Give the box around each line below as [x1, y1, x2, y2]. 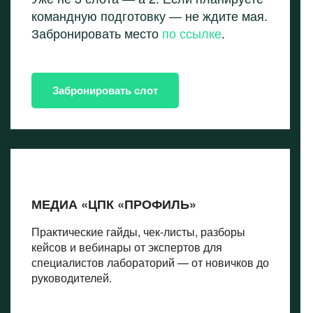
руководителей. [31, 270, 115, 286]
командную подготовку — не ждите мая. [31, 6, 268, 24]
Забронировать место [31, 24, 162, 42]
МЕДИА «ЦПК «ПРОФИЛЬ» [31, 195, 196, 213]
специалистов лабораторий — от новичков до [31, 254, 269, 270]
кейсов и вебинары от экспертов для [31, 239, 222, 255]
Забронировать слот [52, 82, 158, 98]
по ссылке [162, 24, 221, 42]
